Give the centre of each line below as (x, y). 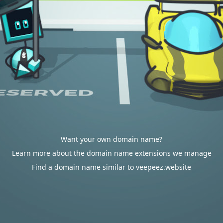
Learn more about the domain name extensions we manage (111, 153)
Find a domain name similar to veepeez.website (111, 167)
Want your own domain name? (111, 139)
